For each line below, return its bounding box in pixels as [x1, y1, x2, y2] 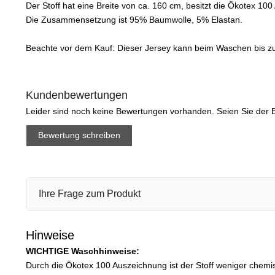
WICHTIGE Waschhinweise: [26, 246, 139, 256]
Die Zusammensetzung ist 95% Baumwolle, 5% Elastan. [26, 14, 242, 25]
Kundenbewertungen [26, 88, 128, 101]
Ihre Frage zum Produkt [39, 188, 141, 199]
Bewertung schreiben [38, 130, 121, 141]
